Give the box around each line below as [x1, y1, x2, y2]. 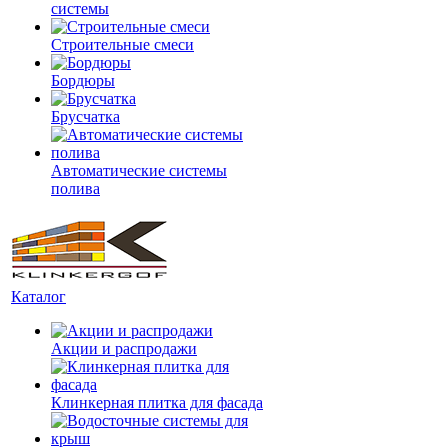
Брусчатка [51, 108, 120, 125]
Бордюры [51, 72, 115, 89]
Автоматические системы [51, 162, 227, 179]
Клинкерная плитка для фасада [51, 394, 263, 411]
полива [51, 180, 100, 197]
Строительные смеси [51, 36, 194, 53]
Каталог [11, 288, 66, 305]
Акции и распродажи [51, 340, 197, 357]
